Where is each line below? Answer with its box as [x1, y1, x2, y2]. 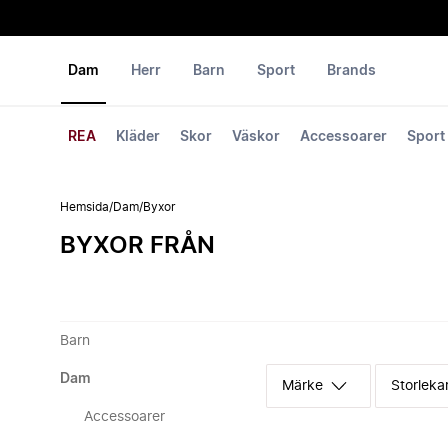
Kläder [116, 130, 160, 144]
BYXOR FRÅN [60, 234, 215, 258]
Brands [327, 64, 376, 78]
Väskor [232, 130, 280, 144]
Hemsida [60, 201, 109, 213]
